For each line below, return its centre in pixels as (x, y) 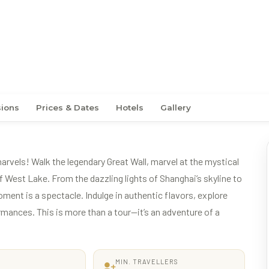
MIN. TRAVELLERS (147, 261)
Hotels (130, 107)
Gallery (176, 107)
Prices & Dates (68, 107)
